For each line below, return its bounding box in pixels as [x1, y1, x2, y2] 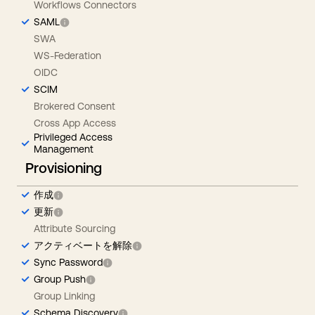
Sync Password [34, 256, 103, 268]
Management [34, 143, 94, 155]
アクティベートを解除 [34, 239, 132, 251]
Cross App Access [34, 117, 116, 129]
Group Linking [34, 290, 95, 302]
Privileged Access [34, 131, 112, 143]
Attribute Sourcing [34, 222, 115, 234]
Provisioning [25, 160, 102, 176]
